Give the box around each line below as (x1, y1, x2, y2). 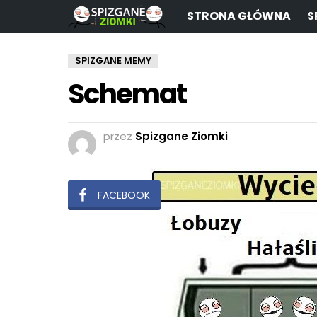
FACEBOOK (98, 188, 150, 203)
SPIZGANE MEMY (75, 54, 151, 68)
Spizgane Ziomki (135, 129, 228, 144)
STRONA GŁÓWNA (187, 8, 291, 25)
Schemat (68, 74, 187, 114)
